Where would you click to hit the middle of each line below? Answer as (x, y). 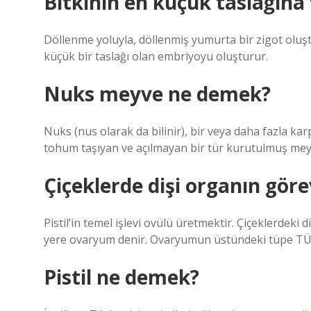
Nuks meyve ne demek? (157, 94)
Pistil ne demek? (121, 277)
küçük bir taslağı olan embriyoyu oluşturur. (156, 56)
